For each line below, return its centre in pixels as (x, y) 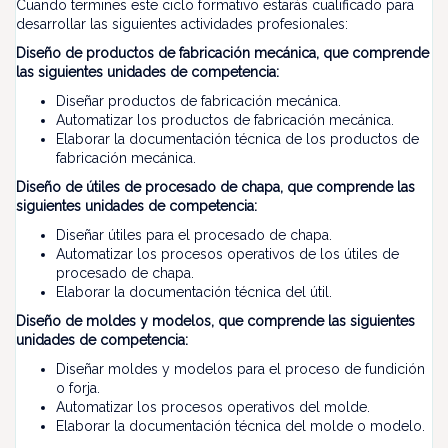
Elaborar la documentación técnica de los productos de (237, 139)
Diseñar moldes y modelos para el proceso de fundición (240, 369)
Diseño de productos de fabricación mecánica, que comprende (222, 53)
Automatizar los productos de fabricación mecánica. (225, 120)
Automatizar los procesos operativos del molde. (213, 407)
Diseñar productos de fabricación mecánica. (198, 101)
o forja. (78, 388)
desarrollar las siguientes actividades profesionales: (182, 24)
